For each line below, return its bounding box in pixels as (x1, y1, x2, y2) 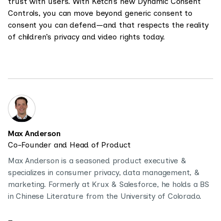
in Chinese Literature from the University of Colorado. (8, 191, 202, 201)
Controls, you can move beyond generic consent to (8, 8, 193, 18)
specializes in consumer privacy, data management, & (8, 167, 200, 177)
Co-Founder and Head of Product (8, 140, 131, 149)
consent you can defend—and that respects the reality (8, 20, 209, 30)
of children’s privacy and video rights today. (8, 32, 165, 41)
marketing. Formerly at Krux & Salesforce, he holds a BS (8, 179, 209, 189)
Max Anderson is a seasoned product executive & (8, 155, 186, 165)
